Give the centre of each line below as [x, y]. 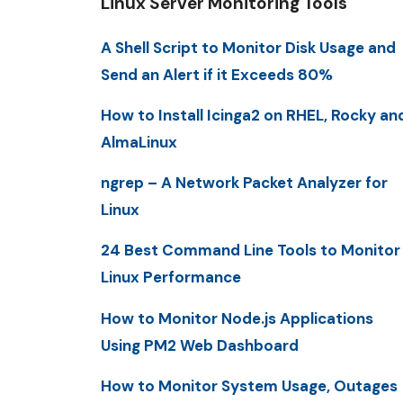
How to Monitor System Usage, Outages [249, 385]
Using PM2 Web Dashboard [200, 345]
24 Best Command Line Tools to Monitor [251, 251]
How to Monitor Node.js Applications [237, 318]
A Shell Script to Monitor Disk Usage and [248, 47]
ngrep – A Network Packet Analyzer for [244, 183]
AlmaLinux [139, 142]
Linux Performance [171, 278]
